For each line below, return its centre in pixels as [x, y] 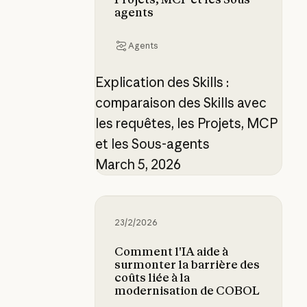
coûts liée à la [152, 278]
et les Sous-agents [152, 144]
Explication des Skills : [162, 83]
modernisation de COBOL [187, 291]
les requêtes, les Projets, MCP [186, 124]
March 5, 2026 [138, 165]
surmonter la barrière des [187, 265]
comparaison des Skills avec [181, 103]
